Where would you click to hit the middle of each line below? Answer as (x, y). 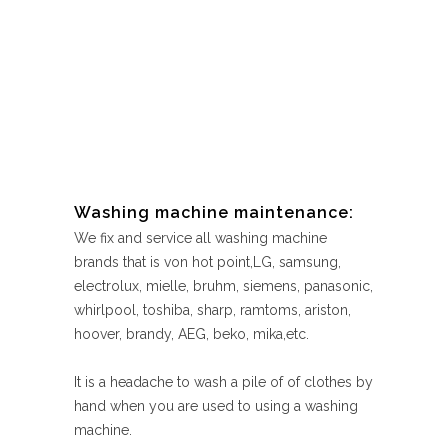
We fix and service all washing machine (200, 238)
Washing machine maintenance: (214, 212)
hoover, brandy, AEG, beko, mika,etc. (191, 334)
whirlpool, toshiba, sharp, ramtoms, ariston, (212, 310)
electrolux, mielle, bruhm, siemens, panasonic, (223, 286)
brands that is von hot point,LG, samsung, (207, 262)
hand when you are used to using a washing (216, 406)
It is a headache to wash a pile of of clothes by (223, 382)
